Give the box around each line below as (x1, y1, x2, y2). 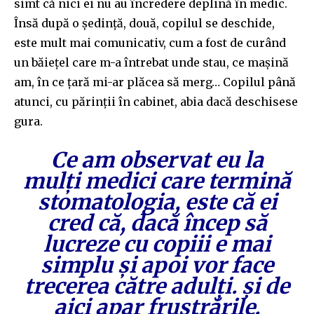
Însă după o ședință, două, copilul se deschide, (14, 15, 275, 30)
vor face (191, 251, 273, 278)
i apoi (129, 251, 191, 278)
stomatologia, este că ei (37, 188, 277, 215)
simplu (41, 251, 118, 278)
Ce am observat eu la (50, 146, 264, 173)
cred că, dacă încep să (47, 209, 267, 236)
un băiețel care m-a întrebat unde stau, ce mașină (14, 55, 289, 69)
